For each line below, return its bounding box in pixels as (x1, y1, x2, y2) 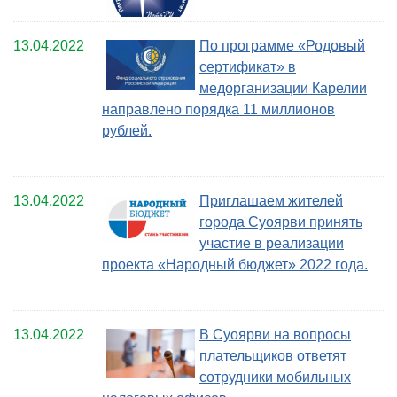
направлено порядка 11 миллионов (102, 102, 335, 118)
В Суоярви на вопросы (199, 327, 351, 343)
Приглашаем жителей (199, 193, 343, 209)
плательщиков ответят (199, 348, 346, 364)
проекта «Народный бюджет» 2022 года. (102, 257, 368, 273)
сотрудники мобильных (199, 370, 351, 385)
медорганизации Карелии (199, 81, 367, 97)
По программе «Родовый (199, 38, 365, 54)
